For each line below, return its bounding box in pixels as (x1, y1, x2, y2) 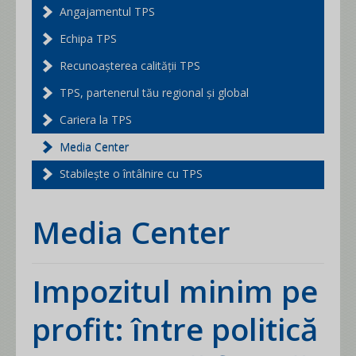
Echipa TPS (60, 31, 117, 46)
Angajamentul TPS (60, 4, 155, 19)
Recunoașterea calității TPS (60, 58, 200, 73)
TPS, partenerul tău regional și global (60, 85, 249, 100)
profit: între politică (32, 308, 318, 350)
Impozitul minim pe (32, 270, 41, 311)
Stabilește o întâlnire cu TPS (60, 166, 203, 181)
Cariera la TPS (60, 112, 132, 127)
